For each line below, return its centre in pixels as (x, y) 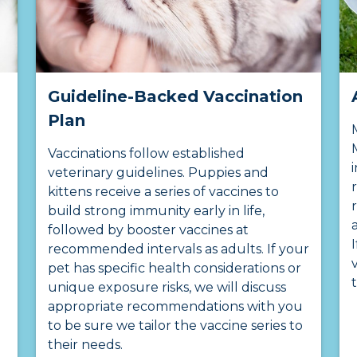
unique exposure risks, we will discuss (167, 288)
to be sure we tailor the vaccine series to (175, 326)
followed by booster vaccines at (148, 230)
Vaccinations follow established (146, 154)
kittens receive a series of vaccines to (163, 192)
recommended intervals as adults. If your (178, 249)
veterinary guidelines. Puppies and (158, 173)
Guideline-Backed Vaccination (175, 97)
